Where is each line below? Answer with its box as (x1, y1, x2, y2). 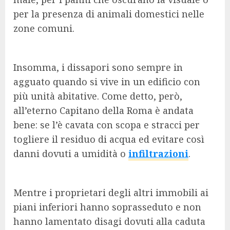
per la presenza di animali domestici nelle (13, 8, 204, 20)
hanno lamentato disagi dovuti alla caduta (13, 215, 205, 227)
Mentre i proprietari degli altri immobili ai (13, 186, 208, 199)
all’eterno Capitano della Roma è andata (13, 104, 194, 117)
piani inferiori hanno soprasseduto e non (13, 201, 201, 213)
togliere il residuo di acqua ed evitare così (13, 133, 204, 145)
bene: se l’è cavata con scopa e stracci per (13, 119, 200, 131)
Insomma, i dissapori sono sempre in (13, 61, 183, 73)
